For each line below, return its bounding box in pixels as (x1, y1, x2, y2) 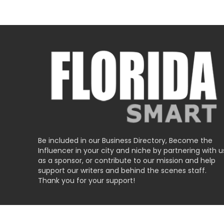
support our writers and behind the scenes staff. (37, 165, 206, 176)
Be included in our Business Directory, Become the (37, 135, 212, 146)
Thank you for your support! (37, 175, 135, 186)
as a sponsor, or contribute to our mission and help (37, 155, 215, 166)
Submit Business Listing (50, 205, 130, 216)
